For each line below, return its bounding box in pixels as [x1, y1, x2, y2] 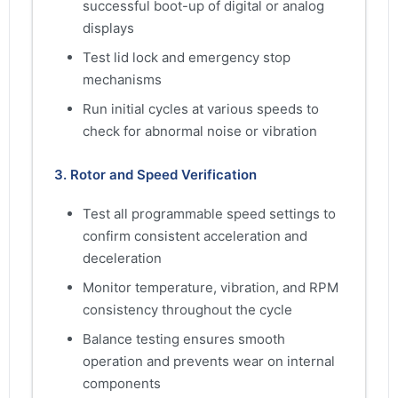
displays [83, 20, 134, 37]
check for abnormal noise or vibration [83, 123, 317, 140]
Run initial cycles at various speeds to [83, 100, 319, 118]
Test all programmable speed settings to [83, 205, 336, 223]
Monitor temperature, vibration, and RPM [83, 279, 338, 297]
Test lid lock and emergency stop [83, 49, 291, 67]
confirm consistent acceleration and [83, 227, 307, 245]
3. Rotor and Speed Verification [54, 166, 257, 184]
